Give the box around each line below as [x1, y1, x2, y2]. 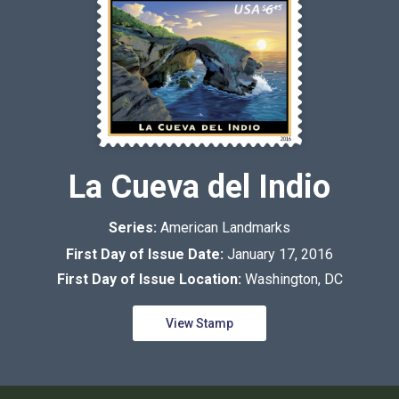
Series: [109, 219, 160, 237]
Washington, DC [244, 271, 343, 289]
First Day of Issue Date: [66, 246, 227, 264]
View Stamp [166, 316, 233, 331]
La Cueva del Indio [69, 168, 330, 207]
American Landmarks [160, 219, 290, 237]
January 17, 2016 [227, 246, 333, 264]
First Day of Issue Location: [56, 271, 245, 289]
